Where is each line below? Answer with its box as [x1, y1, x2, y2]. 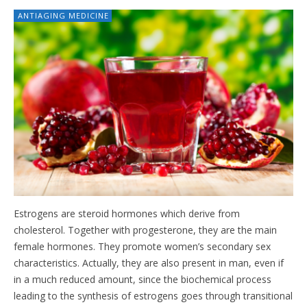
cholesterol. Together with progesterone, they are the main [14, 223, 277, 237]
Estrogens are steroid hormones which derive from [14, 207, 240, 221]
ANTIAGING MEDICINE [18, 10, 109, 21]
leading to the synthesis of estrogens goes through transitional [14, 289, 293, 303]
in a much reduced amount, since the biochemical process [14, 273, 271, 286]
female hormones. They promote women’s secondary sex [14, 240, 271, 254]
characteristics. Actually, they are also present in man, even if [14, 256, 284, 270]
